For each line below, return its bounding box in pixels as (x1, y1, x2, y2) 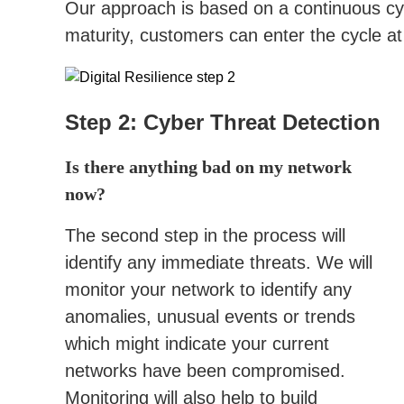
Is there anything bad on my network (65, 157, 352, 177)
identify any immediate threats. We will (65, 252, 372, 272)
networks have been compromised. (65, 361, 345, 381)
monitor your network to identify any (65, 280, 352, 299)
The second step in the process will (65, 225, 345, 245)
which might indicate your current (65, 334, 329, 353)
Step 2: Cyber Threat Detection (65, 110, 381, 134)
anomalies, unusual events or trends (65, 307, 355, 326)
